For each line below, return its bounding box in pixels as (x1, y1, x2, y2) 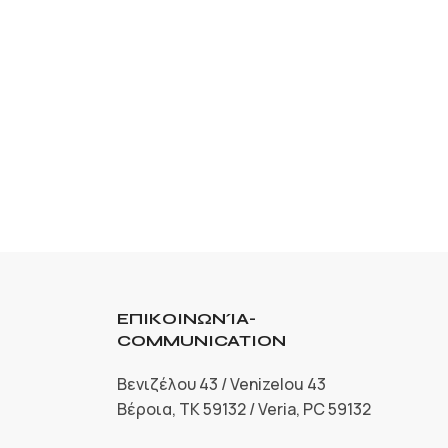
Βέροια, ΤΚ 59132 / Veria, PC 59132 (116, 397, 371, 420)
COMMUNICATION (116, 330, 286, 350)
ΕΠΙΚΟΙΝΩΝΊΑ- (116, 308, 256, 328)
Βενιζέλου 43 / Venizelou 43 (116, 372, 326, 395)
